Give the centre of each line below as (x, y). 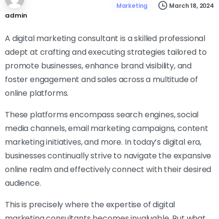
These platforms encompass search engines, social (102, 115)
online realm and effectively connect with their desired (108, 170)
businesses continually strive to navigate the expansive (108, 156)
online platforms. (37, 93)
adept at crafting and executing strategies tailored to (106, 52)
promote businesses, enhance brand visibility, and (99, 66)
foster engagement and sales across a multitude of (102, 80)
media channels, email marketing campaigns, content (107, 129)
